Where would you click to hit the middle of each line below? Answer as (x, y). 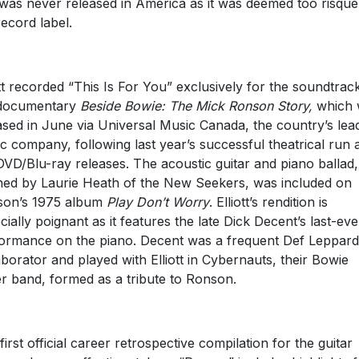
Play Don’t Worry (157, 202)
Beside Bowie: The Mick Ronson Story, (198, 105)
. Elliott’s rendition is (268, 202)
